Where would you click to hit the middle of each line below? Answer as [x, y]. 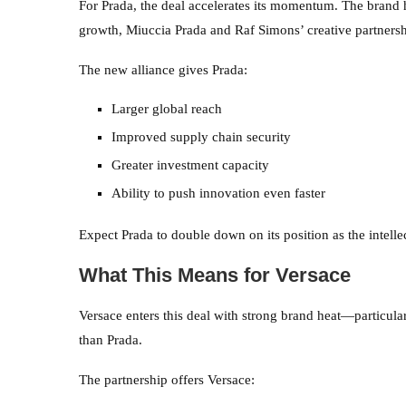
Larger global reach [167, 108]
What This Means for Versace [215, 275]
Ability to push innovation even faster [218, 193]
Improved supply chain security [201, 136]
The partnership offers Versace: [167, 379]
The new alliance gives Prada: [163, 69]
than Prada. [111, 339]
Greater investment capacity [190, 164]
